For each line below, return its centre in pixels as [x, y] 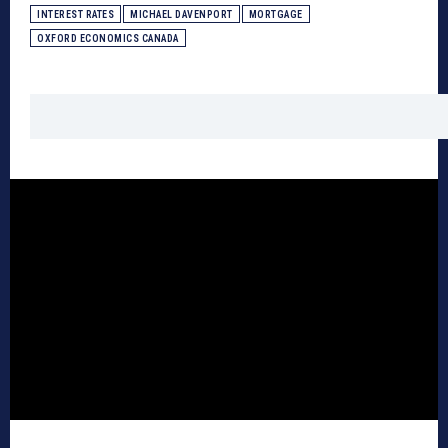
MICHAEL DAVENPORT [181, 15]
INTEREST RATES [75, 15]
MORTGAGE [275, 15]
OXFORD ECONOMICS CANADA [108, 39]
